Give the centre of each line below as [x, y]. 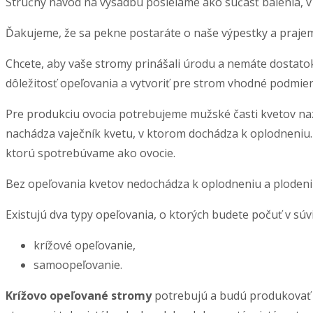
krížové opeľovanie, [85, 246]
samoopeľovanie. [78, 265]
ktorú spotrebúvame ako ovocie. [90, 153]
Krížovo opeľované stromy [79, 296]
